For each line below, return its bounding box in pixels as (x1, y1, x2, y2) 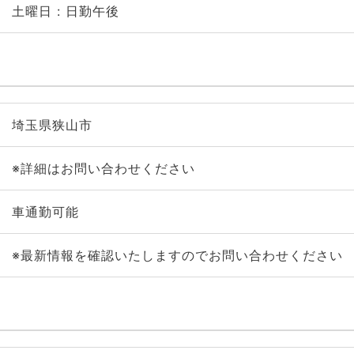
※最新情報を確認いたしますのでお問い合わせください (11, 247, 343, 263)
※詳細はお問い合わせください (11, 160, 195, 176)
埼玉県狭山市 (11, 117, 92, 133)
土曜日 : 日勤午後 (11, 3, 119, 19)
